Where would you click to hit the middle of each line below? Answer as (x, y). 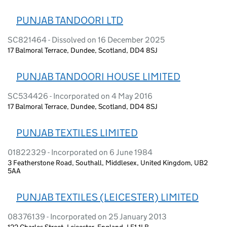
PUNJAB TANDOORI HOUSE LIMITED (98, 76)
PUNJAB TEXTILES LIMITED (77, 133)
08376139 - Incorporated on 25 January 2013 (87, 216)
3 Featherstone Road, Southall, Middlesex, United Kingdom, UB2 (108, 162)
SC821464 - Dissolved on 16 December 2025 (86, 40)
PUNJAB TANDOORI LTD (70, 20)
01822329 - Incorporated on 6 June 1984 (80, 152)
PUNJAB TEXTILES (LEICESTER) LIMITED (107, 197)
